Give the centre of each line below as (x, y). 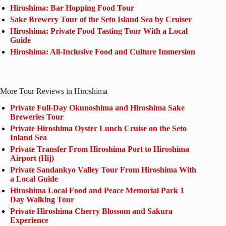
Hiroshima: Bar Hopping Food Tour (72, 8)
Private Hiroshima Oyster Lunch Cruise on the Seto (98, 128)
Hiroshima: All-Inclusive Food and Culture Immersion (103, 51)
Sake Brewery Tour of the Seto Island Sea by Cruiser (101, 19)
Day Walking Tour (42, 199)
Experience (29, 220)
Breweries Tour (37, 117)
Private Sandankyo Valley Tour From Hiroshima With (103, 169)
